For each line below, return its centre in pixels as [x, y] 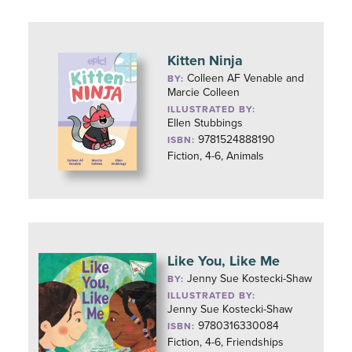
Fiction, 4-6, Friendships [226, 342]
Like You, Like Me [224, 261]
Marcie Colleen [204, 92]
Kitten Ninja [205, 60]
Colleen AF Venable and [246, 78]
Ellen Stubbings [205, 123]
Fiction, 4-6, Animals [216, 156]
